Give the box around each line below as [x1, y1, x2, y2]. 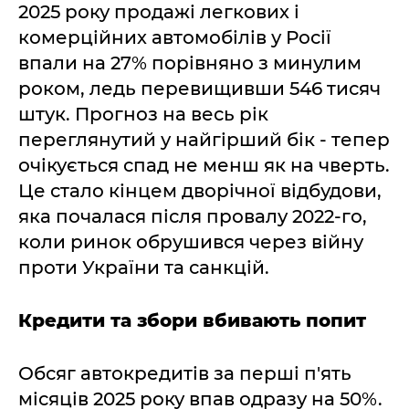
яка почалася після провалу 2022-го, [18, 204, 367, 227]
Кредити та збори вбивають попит [18, 309, 366, 331]
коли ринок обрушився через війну [18, 230, 363, 253]
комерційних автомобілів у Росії [18, 26, 331, 48]
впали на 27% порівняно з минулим [18, 51, 362, 74]
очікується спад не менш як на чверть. [18, 153, 390, 176]
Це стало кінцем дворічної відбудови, [18, 179, 382, 202]
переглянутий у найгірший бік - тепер [18, 128, 390, 151]
